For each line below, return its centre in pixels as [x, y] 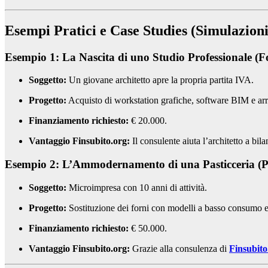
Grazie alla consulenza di [179, 248]
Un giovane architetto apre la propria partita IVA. [160, 80]
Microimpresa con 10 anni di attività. [137, 187]
